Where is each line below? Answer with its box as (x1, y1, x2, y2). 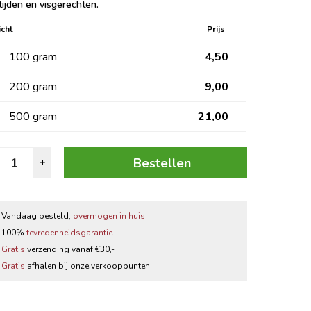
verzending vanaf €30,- (25, 243, 115, 255)
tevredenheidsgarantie (26, 226, 113, 238)
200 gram (9, 79, 58, 94)
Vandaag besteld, (1, 210, 74, 221)
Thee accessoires (50, 39, 131, 52)
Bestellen (133, 154, 192, 171)
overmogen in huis (73, 210, 146, 221)
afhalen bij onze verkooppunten (25, 260, 151, 271)
